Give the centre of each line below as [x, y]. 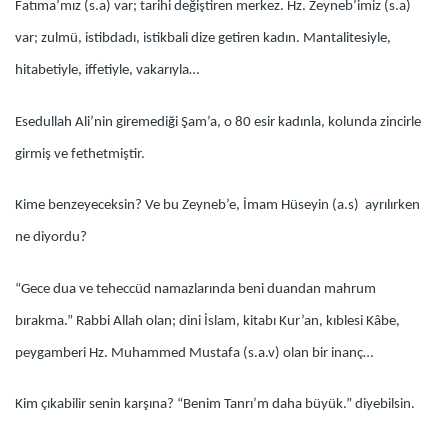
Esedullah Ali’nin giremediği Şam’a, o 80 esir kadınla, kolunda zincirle [218, 122]
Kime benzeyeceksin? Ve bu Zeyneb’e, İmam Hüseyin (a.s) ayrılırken [217, 206]
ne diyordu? [51, 238]
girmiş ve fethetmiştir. [80, 154]
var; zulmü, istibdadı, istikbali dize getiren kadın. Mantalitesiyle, [203, 39]
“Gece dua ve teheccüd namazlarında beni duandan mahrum [195, 290]
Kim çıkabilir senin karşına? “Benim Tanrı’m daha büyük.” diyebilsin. [215, 405]
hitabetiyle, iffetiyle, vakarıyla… [107, 71]
